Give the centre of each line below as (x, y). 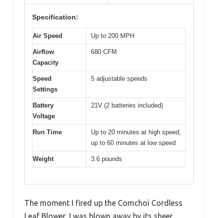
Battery (43, 105)
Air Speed (47, 36)
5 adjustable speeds (119, 78)
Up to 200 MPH (113, 36)
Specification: (55, 17)
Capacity (45, 62)
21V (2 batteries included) (127, 105)
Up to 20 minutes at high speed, (136, 132)
